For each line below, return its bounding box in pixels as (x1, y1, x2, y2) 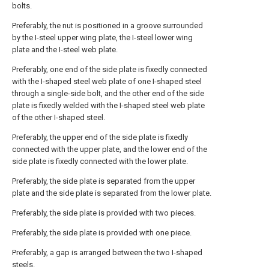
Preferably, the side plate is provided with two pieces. (12, 208, 196, 217)
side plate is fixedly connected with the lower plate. (12, 157, 188, 166)
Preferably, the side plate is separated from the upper (12, 177, 195, 186)
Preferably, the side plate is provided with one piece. (12, 228, 192, 237)
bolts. (12, 1, 32, 10)
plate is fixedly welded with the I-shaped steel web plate (12, 101, 205, 110)
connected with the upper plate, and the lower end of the (12, 145, 207, 154)
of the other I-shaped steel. (12, 113, 105, 122)
